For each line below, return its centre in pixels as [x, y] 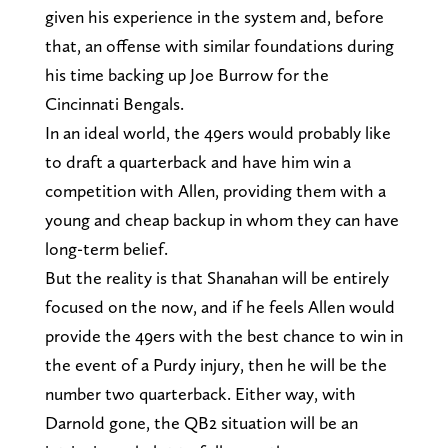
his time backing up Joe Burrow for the [186, 74]
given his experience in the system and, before [214, 16]
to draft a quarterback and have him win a [197, 161]
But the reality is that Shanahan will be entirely [216, 277]
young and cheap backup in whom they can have [221, 219]
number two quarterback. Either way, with [200, 393]
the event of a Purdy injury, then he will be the [215, 364]
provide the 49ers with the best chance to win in [223, 335]
